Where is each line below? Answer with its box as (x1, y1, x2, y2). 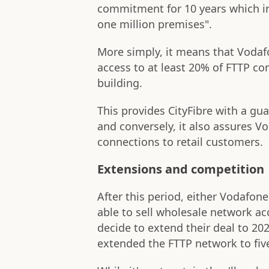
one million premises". (97, 17, 212, 32)
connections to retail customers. (97, 134, 263, 150)
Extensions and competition (97, 161, 264, 178)
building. (97, 76, 142, 91)
